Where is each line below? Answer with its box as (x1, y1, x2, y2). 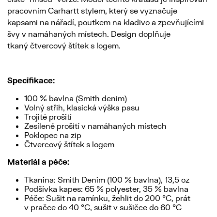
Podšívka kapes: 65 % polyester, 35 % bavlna (24, 184, 188, 194)
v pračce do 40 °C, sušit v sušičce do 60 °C (24, 202, 182, 212)
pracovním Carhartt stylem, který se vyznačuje (7, 6, 177, 15)
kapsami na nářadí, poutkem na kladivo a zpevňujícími (7, 17, 204, 27)
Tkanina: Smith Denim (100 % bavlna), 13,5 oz (24, 175, 189, 185)
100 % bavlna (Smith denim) (24, 93, 127, 103)
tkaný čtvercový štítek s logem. (7, 41, 121, 50)
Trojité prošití (24, 112, 72, 122)
